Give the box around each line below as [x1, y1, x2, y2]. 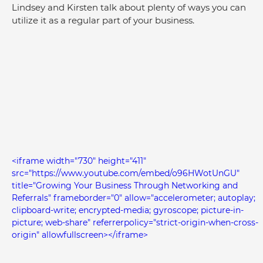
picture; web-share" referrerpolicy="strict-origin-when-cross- [12, 217, 258, 228]
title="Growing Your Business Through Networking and [12, 180, 240, 191]
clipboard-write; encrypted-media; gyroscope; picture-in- [12, 204, 244, 215]
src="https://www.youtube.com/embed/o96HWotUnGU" [12, 167, 242, 178]
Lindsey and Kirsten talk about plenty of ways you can [12, 1, 248, 13]
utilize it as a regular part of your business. [12, 14, 194, 26]
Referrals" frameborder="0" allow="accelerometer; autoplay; [12, 192, 258, 203]
